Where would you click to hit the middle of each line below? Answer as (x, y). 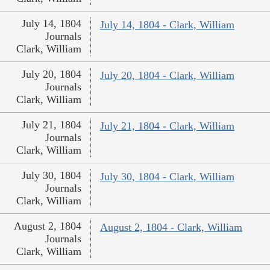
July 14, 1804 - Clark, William (167, 25)
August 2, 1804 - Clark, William (171, 228)
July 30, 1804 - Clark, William (167, 177)
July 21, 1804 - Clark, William (167, 126)
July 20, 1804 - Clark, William (167, 76)
